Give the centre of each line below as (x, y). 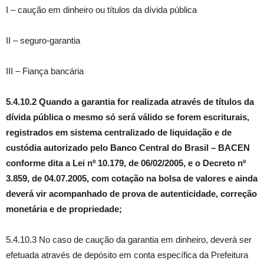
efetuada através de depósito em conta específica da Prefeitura (127, 255)
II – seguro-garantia (43, 40)
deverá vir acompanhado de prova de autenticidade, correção (131, 194)
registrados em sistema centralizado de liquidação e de (119, 132)
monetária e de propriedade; (64, 209)
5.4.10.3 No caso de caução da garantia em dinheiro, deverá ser (129, 240)
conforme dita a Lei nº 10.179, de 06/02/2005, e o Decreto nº (126, 163)
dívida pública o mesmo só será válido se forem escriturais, (128, 117)
